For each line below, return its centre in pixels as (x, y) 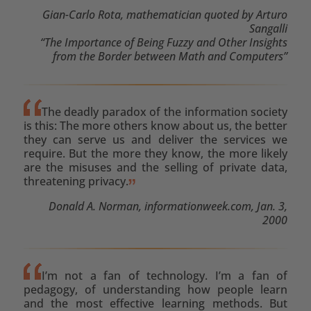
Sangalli (269, 28)
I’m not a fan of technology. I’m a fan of (165, 275)
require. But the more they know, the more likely (155, 153)
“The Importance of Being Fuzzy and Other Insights (164, 42)
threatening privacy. (76, 181)
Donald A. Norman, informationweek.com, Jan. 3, (168, 206)
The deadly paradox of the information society (165, 111)
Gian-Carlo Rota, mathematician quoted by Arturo (165, 14)
